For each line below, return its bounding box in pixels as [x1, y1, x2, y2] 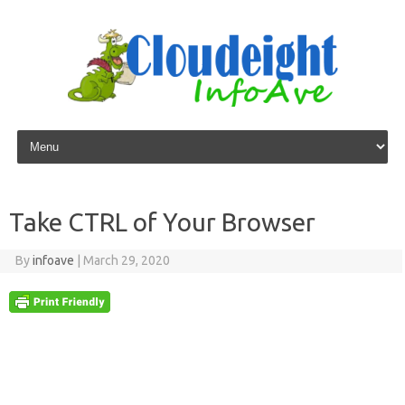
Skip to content [13, 126, 99, 140]
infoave [32, 253, 74, 268]
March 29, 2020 [82, 253, 170, 268]
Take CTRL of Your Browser [9, 208, 316, 236]
